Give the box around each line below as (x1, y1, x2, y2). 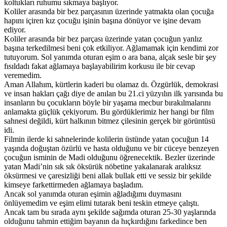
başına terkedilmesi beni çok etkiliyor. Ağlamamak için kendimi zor (4, 43, 218, 52)
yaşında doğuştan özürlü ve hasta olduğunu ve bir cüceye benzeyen (4, 143, 219, 153)
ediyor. (4, 25, 26, 34)
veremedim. (4, 70, 42, 80)
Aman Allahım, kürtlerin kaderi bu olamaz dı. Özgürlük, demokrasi (4, 80, 218, 89)
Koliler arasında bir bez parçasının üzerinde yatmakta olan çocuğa (4, 7, 214, 16)
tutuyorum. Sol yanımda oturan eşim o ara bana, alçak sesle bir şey (4, 52, 216, 61)
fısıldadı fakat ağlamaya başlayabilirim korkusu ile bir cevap (4, 61, 195, 70)
